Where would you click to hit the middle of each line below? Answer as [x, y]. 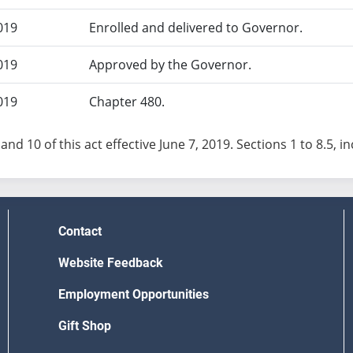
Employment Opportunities [134, 295]
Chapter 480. [127, 102]
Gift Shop [85, 326]
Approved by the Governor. [171, 65]
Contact [80, 232]
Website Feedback [111, 263]
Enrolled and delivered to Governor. [196, 28]
